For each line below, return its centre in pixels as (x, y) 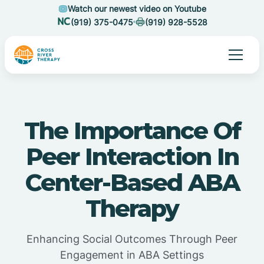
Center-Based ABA (132, 182)
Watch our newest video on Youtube (137, 9)
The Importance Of (132, 131)
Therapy (132, 208)
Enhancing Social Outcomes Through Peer (132, 239)
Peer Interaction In (132, 156)
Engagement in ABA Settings (132, 255)
